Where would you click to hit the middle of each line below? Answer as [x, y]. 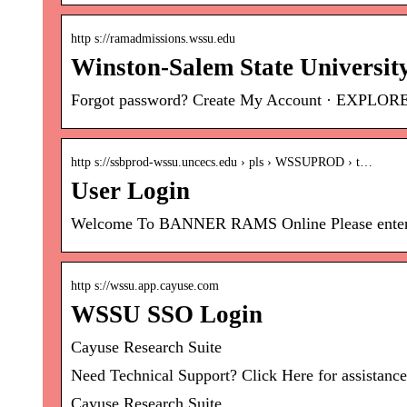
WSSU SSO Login [167, 315]
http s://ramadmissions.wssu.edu [153, 39]
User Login [130, 191]
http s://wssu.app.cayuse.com [145, 286]
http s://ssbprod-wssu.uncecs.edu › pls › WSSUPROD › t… [222, 163]
